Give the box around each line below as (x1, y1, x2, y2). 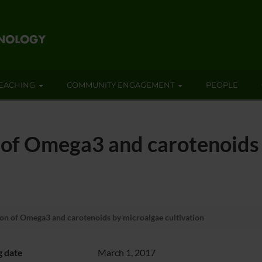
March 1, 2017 (97, 246, 156, 258)
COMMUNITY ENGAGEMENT (67, 80, 174, 89)
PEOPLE (206, 80, 238, 89)
